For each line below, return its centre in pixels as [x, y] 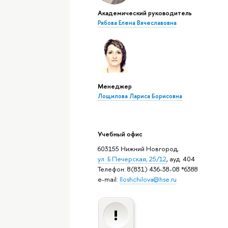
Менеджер [115, 86]
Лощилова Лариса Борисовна [140, 96]
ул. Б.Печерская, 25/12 [132, 159]
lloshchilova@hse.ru [148, 179]
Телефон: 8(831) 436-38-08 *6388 [148, 169]
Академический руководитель [145, 12]
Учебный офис [120, 134]
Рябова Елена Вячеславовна [137, 23]
